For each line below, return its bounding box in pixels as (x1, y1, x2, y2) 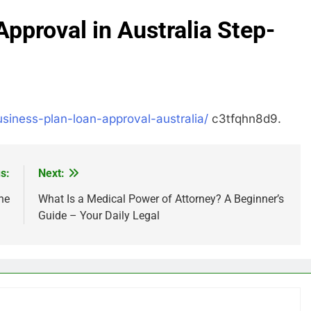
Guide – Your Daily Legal (37, 209, 160, 222)
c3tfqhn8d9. (208, 111, 281, 126)
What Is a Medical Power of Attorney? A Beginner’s (37, 192, 284, 205)
